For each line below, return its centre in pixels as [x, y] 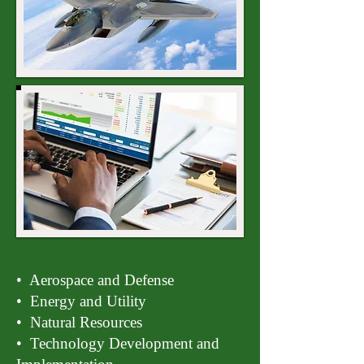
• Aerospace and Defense [95, 280]
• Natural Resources [79, 322]
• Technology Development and [118, 343]
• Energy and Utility [81, 301]
